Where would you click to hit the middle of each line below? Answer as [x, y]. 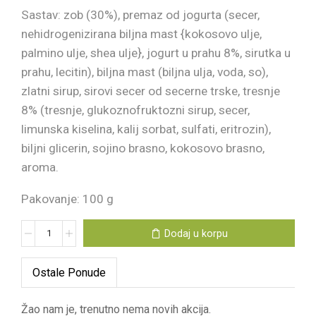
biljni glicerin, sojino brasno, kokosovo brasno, [143, 148]
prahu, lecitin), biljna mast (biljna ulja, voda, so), [145, 72]
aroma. [40, 167]
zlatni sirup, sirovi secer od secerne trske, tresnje [151, 91]
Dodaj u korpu [196, 233]
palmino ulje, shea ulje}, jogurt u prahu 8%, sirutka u [156, 53]
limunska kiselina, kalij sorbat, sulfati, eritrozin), [146, 129]
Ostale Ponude [69, 273]
